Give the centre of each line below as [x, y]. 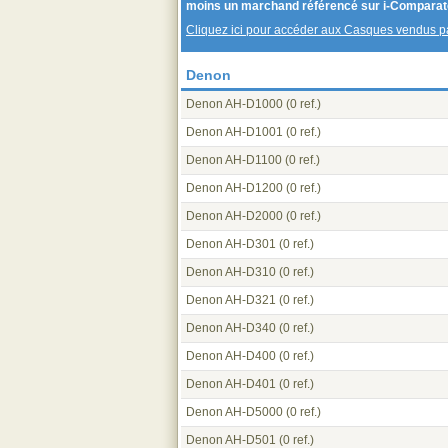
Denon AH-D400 [231, 356]
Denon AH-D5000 [234, 412]
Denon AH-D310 [231, 272]
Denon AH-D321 [231, 300]
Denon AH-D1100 [234, 160]
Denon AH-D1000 [234, 104]
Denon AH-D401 [231, 384]
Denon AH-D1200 [234, 188]
